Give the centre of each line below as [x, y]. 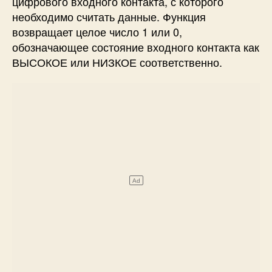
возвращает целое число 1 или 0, [97, 31]
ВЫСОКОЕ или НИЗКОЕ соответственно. [117, 62]
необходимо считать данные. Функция [109, 16]
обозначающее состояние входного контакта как [136, 46]
